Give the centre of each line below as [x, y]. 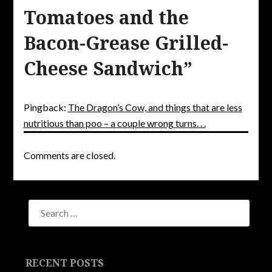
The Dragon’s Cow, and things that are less [155, 107]
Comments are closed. [69, 155]
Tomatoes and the [106, 17]
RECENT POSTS [65, 263]
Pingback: [46, 107]
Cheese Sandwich [103, 68]
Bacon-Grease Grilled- [126, 42]
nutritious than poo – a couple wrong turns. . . [114, 123]
